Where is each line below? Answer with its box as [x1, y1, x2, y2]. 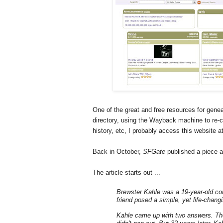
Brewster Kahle [116, 188, 160, 196]
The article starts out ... [93, 169, 160, 177]
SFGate [143, 148, 165, 156]
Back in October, [93, 148, 143, 156]
